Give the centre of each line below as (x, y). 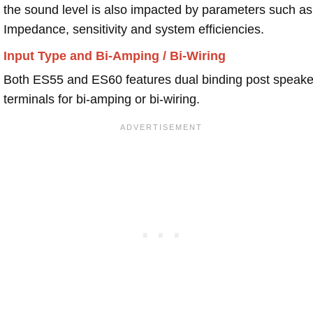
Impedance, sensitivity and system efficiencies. (134, 29)
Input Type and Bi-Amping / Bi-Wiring (115, 56)
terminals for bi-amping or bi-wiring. (102, 99)
